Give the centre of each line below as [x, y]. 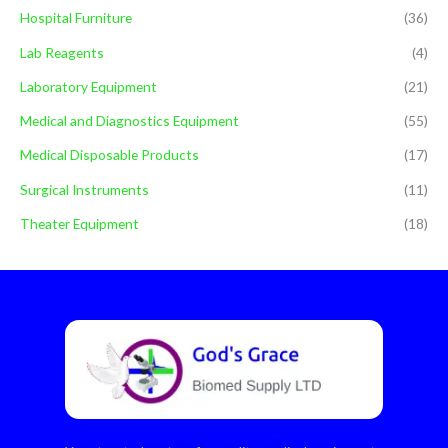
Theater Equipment [79, 223]
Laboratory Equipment [88, 86]
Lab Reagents [62, 52]
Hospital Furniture [76, 18]
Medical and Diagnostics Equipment [129, 121]
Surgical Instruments [84, 189]
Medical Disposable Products [109, 155]
